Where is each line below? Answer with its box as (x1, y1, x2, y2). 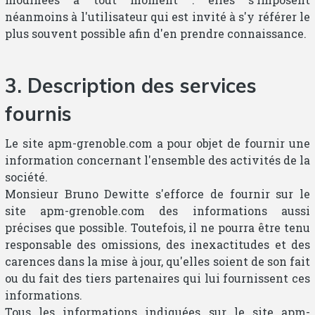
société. (4, 169, 48, 184)
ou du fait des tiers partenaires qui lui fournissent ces (4, 270, 311, 285)
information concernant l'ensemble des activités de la (4, 152, 311, 167)
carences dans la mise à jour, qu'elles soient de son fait (4, 253, 311, 269)
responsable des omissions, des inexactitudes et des (4, 236, 311, 252)
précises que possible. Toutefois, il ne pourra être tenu (4, 219, 311, 235)
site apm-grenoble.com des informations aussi (4, 202, 311, 218)
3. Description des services (4, 72, 257, 98)
